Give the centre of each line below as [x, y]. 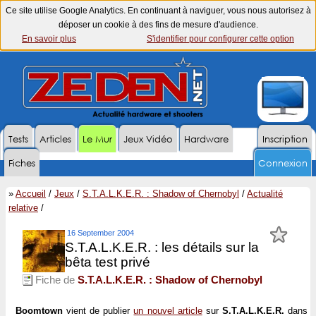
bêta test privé [108, 262]
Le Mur [97, 139]
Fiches [22, 163]
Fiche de [55, 280]
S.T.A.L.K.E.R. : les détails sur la [162, 247]
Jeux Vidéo [148, 139]
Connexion [283, 163]
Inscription [285, 139]
